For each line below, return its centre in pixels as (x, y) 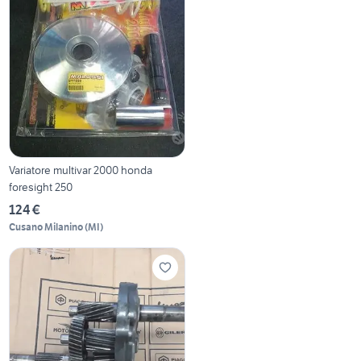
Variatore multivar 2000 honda (81, 170)
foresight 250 (41, 187)
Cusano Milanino (46, 226)
